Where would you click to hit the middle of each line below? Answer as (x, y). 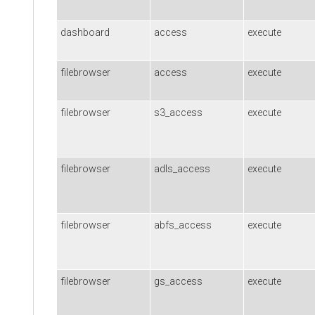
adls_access (182, 169)
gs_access (178, 281)
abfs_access (183, 225)
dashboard (85, 32)
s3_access (178, 112)
